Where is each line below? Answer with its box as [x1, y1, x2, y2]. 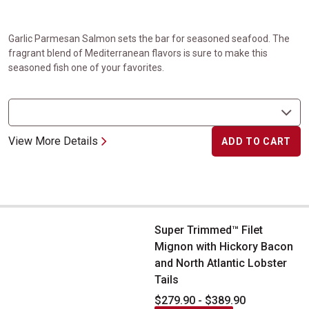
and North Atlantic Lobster [154, 257, 287, 270]
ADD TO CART [221, 136, 291, 147]
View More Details [8, 134, 98, 148]
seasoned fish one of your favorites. [8, 62, 164, 73]
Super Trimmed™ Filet [154, 223, 263, 237]
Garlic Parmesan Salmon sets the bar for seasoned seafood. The [8, 33, 290, 44]
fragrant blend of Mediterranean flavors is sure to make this [8, 48, 268, 59]
